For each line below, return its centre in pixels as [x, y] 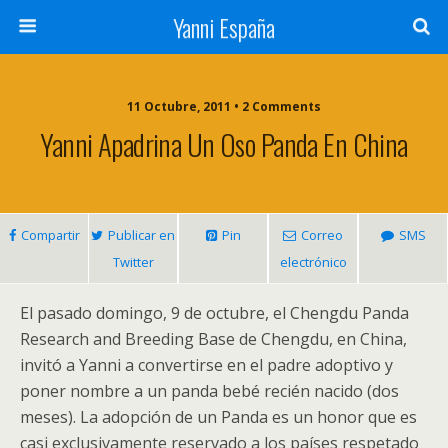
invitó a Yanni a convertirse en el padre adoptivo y [206, 365]
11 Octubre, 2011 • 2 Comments [224, 106]
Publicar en [141, 235]
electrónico [313, 262]
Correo [322, 235]
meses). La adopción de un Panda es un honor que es [218, 417]
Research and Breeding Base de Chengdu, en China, [213, 339]
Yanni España [224, 27]
